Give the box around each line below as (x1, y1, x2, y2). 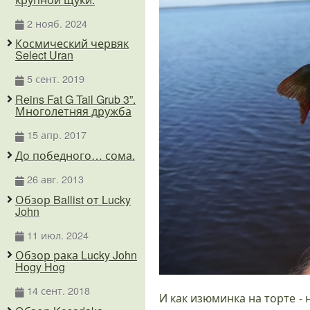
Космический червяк (15, 35, 129, 52)
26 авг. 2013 (26, 171, 84, 186)
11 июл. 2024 (26, 227, 89, 242)
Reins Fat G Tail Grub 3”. (15, 91, 136, 108)
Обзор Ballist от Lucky (15, 191, 131, 208)
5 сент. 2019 (26, 71, 84, 86)
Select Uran (15, 47, 73, 64)
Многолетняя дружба (15, 103, 131, 120)
